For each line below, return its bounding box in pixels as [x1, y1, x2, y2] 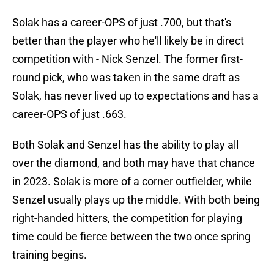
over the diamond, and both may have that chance [12, 157, 255, 170]
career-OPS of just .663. [12, 108, 127, 121]
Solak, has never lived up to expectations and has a [12, 89, 259, 103]
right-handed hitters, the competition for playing [12, 212, 242, 225]
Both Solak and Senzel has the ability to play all [12, 138, 239, 152]
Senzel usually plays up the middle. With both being [12, 193, 260, 207]
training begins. [12, 248, 87, 262]
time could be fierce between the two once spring [12, 230, 251, 243]
